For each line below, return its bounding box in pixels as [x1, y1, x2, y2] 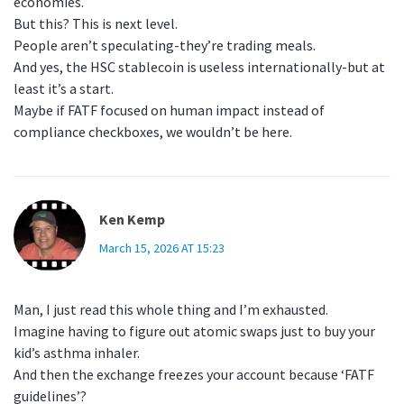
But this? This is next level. [14, 14, 178, 33]
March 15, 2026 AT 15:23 [99, 240, 225, 257]
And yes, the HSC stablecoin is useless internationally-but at [14, 58, 385, 77]
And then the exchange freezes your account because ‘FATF [14, 365, 374, 384]
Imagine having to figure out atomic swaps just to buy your [14, 322, 375, 341]
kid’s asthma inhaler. [14, 344, 140, 363]
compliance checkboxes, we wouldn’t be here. [14, 123, 292, 142]
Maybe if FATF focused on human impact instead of [14, 101, 325, 120]
